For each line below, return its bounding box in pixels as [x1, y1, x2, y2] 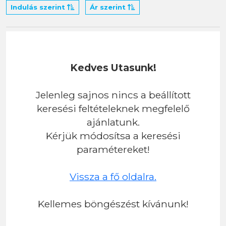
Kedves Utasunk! [70, 61, 156, 74]
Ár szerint [90, 3, 128, 11]
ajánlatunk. [86, 116, 140, 128]
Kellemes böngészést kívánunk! [37, 197, 189, 210]
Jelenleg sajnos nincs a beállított [35, 88, 191, 101]
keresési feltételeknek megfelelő [36, 102, 190, 115]
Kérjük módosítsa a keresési [45, 129, 181, 142]
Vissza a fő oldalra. [70, 170, 156, 183]
